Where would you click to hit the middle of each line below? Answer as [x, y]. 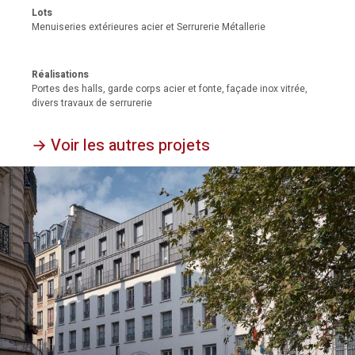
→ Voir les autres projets [121, 146]
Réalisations [60, 75]
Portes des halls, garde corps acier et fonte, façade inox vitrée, [170, 89]
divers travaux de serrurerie [92, 103]
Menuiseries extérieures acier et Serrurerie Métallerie [149, 27]
